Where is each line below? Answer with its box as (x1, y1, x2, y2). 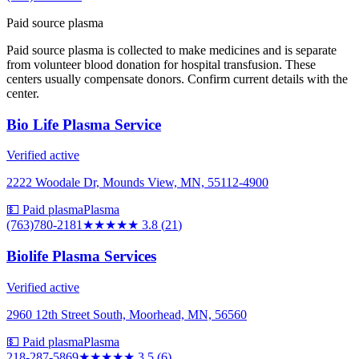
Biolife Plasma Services (6, 248, 156, 265)
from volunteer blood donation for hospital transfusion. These (6, 57, 316, 71)
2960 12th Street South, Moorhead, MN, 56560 (6, 307, 247, 321)
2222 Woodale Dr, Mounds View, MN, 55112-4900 (6, 175, 268, 190)
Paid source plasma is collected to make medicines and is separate (6, 42, 337, 57)
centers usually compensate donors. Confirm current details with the (6, 71, 348, 86)
